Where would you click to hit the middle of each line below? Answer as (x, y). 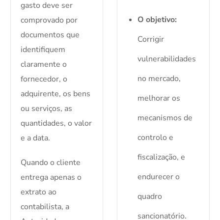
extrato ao (39, 192)
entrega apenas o (51, 178)
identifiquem (43, 50)
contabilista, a (45, 207)
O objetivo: (157, 20)
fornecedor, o (44, 79)
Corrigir (151, 40)
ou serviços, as (47, 109)
